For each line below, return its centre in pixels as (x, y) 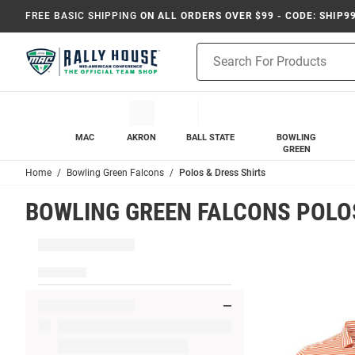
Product (216, 51)
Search (214, 67)
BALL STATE (210, 137)
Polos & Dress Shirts (222, 173)
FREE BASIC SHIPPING (82, 16)
